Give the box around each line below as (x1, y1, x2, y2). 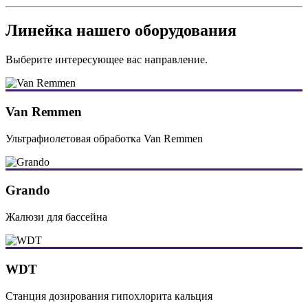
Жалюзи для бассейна (5, 211, 107, 223)
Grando (5, 183, 50, 198)
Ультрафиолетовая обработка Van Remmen (5, 132, 203, 144)
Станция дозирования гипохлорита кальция (5, 289, 212, 302)
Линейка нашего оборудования (5, 21, 236, 40)
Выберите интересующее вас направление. (5, 54, 208, 66)
